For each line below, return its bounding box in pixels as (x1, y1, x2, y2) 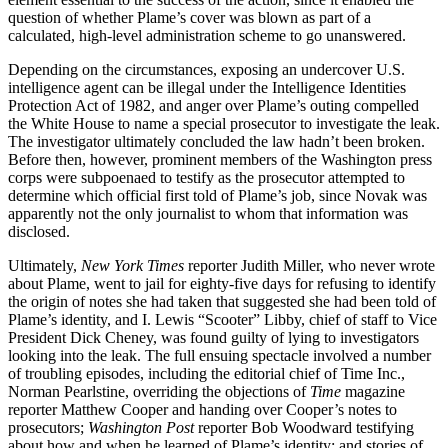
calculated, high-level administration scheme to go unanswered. (8, 26, 406, 44)
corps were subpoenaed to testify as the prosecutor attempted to (8, 168, 405, 186)
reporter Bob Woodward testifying (194, 418, 414, 436)
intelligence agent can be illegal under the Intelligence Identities (8, 78, 406, 96)
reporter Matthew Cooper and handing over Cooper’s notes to (8, 400, 397, 418)
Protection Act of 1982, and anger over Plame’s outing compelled (8, 96, 419, 114)
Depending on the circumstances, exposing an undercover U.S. (8, 60, 405, 78)
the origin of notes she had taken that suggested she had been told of (8, 292, 436, 310)
